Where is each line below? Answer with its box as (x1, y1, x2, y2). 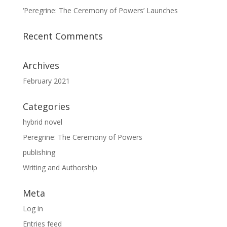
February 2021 (22, 76, 70, 86)
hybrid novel (22, 117, 62, 127)
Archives (22, 59, 59, 72)
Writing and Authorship (22, 163, 97, 173)
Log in (22, 204, 43, 214)
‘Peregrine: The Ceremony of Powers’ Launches (22, 6, 178, 16)
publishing (22, 147, 55, 158)
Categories (22, 100, 70, 113)
